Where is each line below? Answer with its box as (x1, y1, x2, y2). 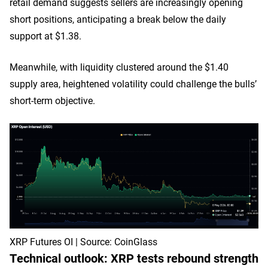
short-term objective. (10, 94, 95, 107)
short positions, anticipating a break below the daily (10, 13, 226, 26)
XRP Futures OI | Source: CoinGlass (10, 235, 157, 248)
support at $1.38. (10, 29, 81, 42)
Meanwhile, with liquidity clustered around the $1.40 (10, 60, 229, 74)
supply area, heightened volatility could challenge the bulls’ (10, 77, 257, 90)
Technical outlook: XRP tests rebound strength (10, 250, 258, 266)
